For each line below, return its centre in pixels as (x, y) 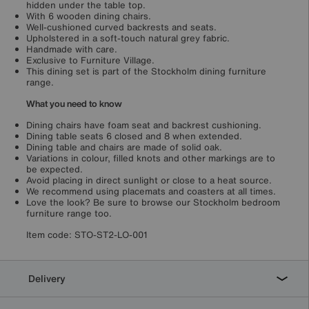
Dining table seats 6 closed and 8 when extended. (134, 137)
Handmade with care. (72, 50)
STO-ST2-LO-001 (111, 235)
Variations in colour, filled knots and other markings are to (151, 159)
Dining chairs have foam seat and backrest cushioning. (144, 126)
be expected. (54, 170)
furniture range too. (69, 214)
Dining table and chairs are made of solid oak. (124, 148)
